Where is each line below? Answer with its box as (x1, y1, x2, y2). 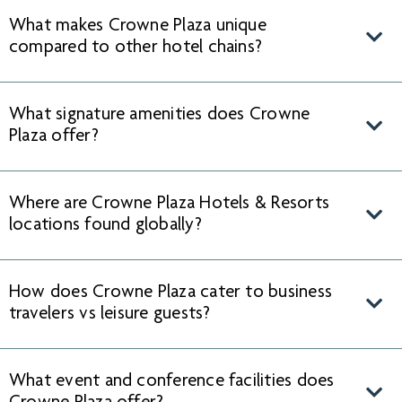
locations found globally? (9, 216, 202, 236)
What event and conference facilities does (9, 372, 335, 392)
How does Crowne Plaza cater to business (9, 284, 332, 303)
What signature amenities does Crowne (9, 106, 310, 126)
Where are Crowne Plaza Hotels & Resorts (9, 195, 329, 214)
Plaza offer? (9, 127, 99, 147)
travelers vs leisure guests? (9, 305, 211, 325)
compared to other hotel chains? (9, 39, 263, 58)
